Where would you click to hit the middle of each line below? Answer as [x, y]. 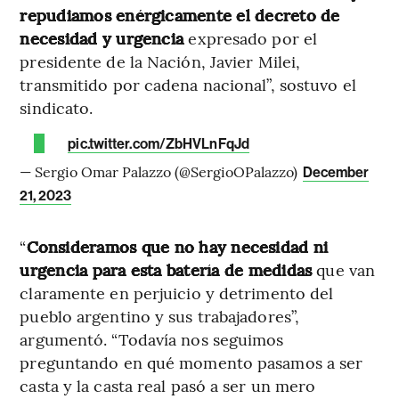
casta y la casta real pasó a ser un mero [168, 385]
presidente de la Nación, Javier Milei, [160, 61]
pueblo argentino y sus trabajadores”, [160, 315]
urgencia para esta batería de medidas [166, 269]
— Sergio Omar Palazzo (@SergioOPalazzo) [161, 171]
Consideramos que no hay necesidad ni [177, 246]
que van [344, 269]
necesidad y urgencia [104, 37]
